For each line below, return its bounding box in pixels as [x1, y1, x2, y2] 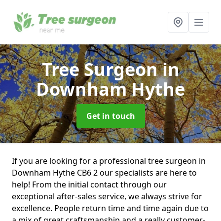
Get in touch [86, 110, 135, 121]
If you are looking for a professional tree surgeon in [12, 155, 206, 166]
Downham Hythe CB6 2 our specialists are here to [12, 167, 197, 178]
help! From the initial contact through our [12, 179, 167, 190]
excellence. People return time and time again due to [12, 203, 209, 214]
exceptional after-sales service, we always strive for [12, 191, 202, 202]
